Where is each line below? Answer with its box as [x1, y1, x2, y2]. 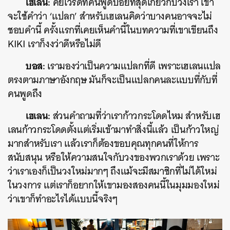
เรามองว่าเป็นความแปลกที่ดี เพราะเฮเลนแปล [45, 57, 221, 75]
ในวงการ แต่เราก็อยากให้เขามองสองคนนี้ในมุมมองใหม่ [8, 177, 220, 194]
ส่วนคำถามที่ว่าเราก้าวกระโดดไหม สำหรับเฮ [50, 107, 221, 125]
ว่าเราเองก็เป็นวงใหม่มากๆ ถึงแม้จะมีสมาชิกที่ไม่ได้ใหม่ [8, 163, 217, 180]
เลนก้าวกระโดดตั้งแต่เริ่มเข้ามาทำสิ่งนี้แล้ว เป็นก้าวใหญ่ [8, 121, 219, 139]
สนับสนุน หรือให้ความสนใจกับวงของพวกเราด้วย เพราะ [8, 149, 220, 166]
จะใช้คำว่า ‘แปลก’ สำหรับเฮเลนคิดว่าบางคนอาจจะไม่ [8, 8, 212, 25]
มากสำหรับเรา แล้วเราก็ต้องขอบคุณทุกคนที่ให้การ [8, 135, 199, 152]
